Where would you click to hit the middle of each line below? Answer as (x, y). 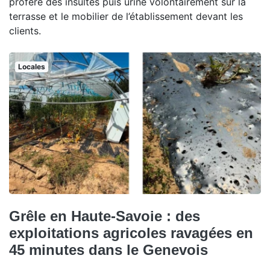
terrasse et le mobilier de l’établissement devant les (126, 16)
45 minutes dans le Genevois (108, 250)
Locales (31, 66)
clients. (25, 30)
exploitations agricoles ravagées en (131, 233)
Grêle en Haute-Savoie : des (105, 216)
